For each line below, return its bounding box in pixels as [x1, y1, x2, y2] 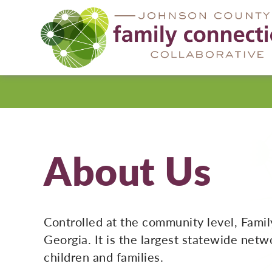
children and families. [44, 248, 163, 265]
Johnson [168, 67, 214, 85]
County [168, 85, 209, 103]
